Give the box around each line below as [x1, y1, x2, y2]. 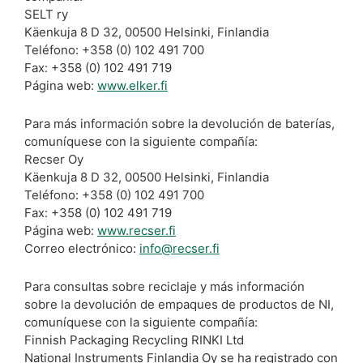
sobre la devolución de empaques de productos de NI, [24, 297, 334, 312]
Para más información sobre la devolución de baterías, [24, 116, 335, 131]
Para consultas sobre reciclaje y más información [24, 279, 305, 294]
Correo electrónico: [24, 241, 139, 256]
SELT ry [24, 6, 68, 22]
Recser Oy [24, 152, 83, 167]
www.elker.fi [97, 78, 168, 93]
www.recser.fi [97, 223, 176, 238]
